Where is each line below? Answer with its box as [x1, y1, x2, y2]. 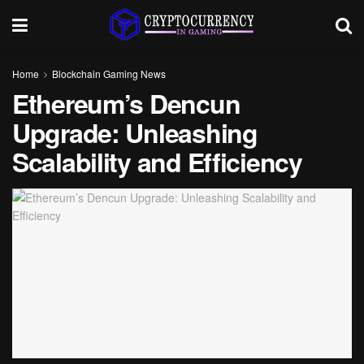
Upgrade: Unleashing [12, 114, 258, 151]
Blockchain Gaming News [52, 67, 166, 80]
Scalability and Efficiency [12, 143, 302, 180]
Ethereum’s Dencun [12, 84, 240, 122]
